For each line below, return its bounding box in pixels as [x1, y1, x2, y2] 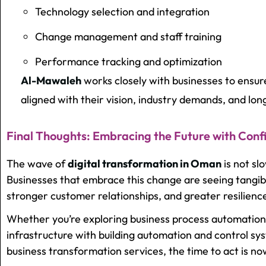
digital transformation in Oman [68, 157, 221, 171]
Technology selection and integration [35, 5, 210, 19]
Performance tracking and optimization [35, 55, 222, 69]
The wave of [7, 157, 68, 171]
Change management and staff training [35, 30, 221, 44]
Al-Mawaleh [21, 74, 81, 88]
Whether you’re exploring [7, 212, 130, 226]
